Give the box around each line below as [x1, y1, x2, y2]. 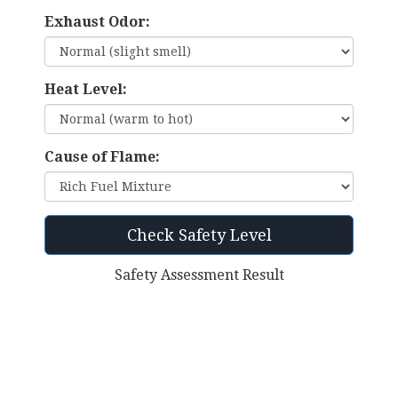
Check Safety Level [126, 226, 272, 245]
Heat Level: [44, 81, 127, 99]
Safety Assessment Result [114, 267, 284, 284]
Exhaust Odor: [44, 13, 150, 31]
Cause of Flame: [44, 148, 160, 166]
